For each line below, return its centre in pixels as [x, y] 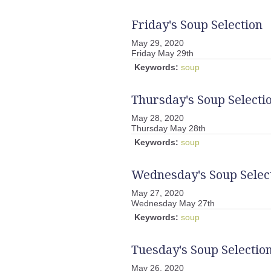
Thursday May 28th [168, 128]
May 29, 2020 [158, 43]
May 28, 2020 [158, 118]
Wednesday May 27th [173, 203]
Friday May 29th [162, 53]
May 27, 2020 [158, 193]
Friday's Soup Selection [197, 24]
